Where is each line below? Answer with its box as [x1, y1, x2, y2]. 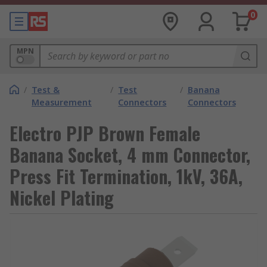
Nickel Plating [10, 184, 114, 211]
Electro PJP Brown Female [10, 120, 200, 147]
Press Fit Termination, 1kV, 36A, [10, 163, 243, 190]
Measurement [32, 97, 92, 108]
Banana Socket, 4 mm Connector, [10, 141, 250, 168]
